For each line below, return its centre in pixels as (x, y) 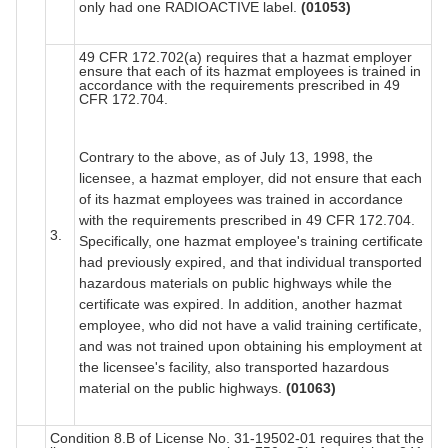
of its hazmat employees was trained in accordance (241, 198)
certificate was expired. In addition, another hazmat (240, 303)
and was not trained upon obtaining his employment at (250, 345)
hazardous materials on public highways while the (235, 282)
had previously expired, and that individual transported (250, 261)
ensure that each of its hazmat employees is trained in (250, 70)
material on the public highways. (182, 387)
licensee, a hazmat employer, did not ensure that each (250, 177)
